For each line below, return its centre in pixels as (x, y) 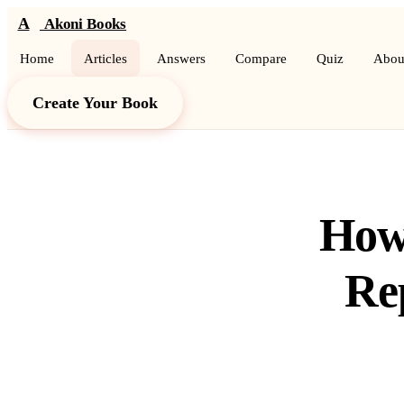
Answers (181, 58)
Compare (261, 58)
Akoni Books (86, 23)
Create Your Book (95, 103)
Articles (106, 58)
